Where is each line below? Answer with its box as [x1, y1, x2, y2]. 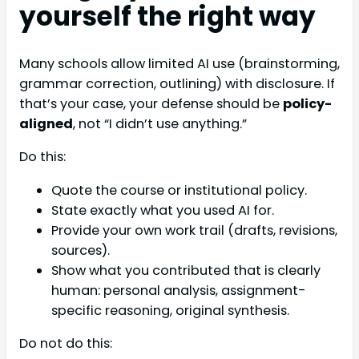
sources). [51, 240, 110, 260]
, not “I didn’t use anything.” [73, 115, 247, 134]
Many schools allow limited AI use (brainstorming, [19, 54, 340, 74]
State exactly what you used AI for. [51, 200, 274, 220]
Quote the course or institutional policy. [51, 180, 307, 200]
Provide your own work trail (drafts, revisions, [51, 220, 337, 240]
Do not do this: [19, 333, 112, 353]
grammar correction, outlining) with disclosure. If [19, 75, 335, 94]
